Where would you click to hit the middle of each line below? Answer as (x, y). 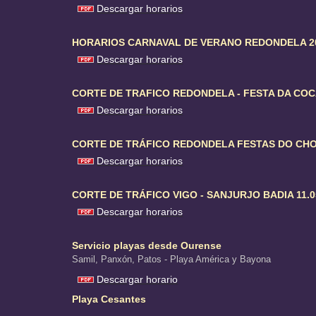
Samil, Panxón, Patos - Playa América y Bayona (171, 260)
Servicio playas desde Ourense (147, 246)
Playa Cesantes (109, 299)
